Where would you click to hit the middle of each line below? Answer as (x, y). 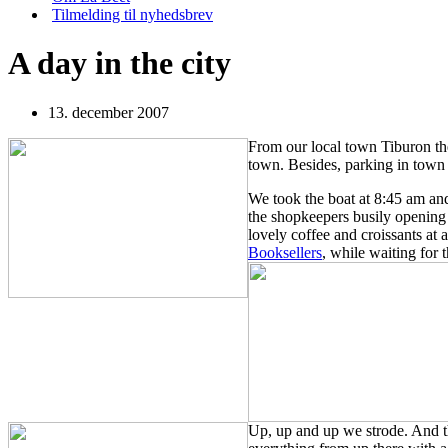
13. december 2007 (108, 112)
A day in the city (119, 63)
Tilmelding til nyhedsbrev (132, 14)
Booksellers (285, 252)
